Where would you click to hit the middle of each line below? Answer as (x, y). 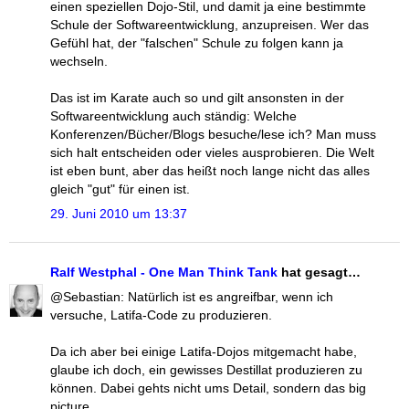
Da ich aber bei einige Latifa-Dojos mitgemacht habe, (204, 352)
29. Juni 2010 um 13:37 (119, 213)
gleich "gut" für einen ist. (120, 189)
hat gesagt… (319, 272)
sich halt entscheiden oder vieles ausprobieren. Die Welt (212, 152)
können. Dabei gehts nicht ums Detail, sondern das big (208, 388)
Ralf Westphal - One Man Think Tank (164, 272)
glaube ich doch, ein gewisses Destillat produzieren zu (206, 370)
